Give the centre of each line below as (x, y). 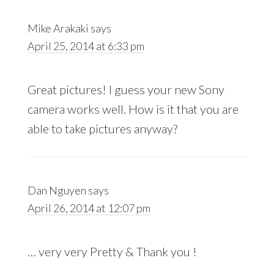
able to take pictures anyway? (102, 129)
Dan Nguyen (57, 191)
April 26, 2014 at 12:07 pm (89, 208)
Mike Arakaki (58, 28)
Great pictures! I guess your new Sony (126, 90)
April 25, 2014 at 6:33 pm (86, 46)
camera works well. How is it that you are (133, 109)
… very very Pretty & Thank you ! (112, 252)
